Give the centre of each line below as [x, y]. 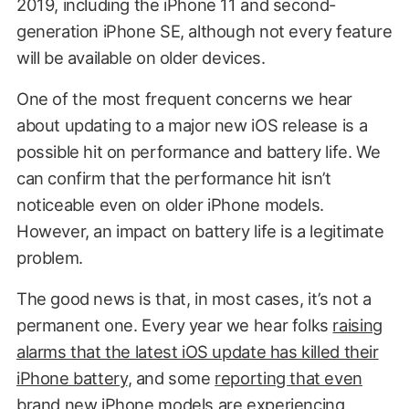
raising [357, 325]
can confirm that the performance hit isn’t [173, 178]
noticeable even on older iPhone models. [170, 204]
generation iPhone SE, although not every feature [204, 31]
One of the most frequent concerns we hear [184, 98]
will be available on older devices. [141, 57]
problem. [49, 257]
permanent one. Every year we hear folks [174, 325]
